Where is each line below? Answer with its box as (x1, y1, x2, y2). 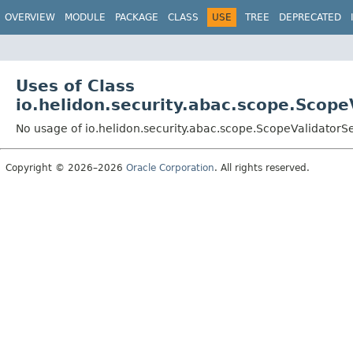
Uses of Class (16, 76, 135, 95)
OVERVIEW (5, 12, 55, 23)
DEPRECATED (279, 12, 341, 23)
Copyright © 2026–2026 (6, 162, 126, 173)
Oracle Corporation (126, 162, 214, 173)
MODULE (65, 12, 106, 23)
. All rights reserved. (214, 162, 310, 173)
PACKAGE (115, 12, 158, 23)
